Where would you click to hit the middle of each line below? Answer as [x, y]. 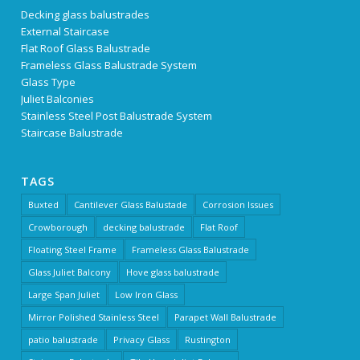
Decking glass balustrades [86, 15]
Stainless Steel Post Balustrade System [117, 116]
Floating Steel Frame [73, 250]
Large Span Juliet [64, 295]
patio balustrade [63, 340]
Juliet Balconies [58, 99]
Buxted [44, 205]
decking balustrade [144, 227]
